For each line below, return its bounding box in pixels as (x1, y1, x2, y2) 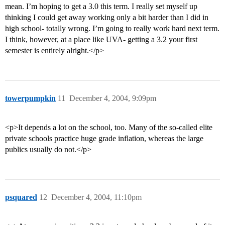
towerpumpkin (5, 94, 56, 103)
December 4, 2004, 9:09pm (69, 94, 156, 103)
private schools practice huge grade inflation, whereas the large (5, 134, 203, 143)
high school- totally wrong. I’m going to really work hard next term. (5, 24, 219, 33)
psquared (5, 193, 37, 202)
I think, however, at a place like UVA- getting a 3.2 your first (5, 35, 197, 44)
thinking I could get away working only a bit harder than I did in (5, 13, 208, 22)
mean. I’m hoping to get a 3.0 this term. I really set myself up (5, 2, 197, 11)
